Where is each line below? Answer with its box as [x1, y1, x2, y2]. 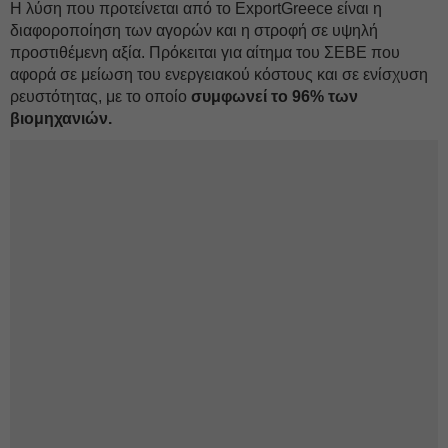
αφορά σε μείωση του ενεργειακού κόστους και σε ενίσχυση [10, 66, 428, 83]
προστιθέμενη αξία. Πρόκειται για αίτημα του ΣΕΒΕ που [10, 44, 400, 61]
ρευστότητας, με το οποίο [10, 88, 191, 105]
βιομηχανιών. [10, 110, 112, 127]
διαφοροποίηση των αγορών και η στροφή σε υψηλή [10, 22, 378, 39]
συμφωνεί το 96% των [191, 88, 358, 105]
